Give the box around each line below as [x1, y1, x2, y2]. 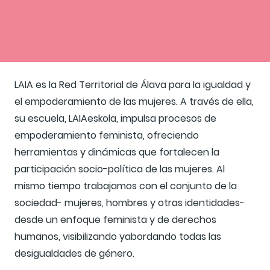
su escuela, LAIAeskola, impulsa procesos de [14, 111, 216, 126]
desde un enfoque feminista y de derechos [14, 213, 216, 227]
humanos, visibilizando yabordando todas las [14, 230, 221, 244]
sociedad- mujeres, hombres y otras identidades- [14, 196, 245, 210]
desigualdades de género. [14, 246, 134, 261]
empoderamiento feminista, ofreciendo [14, 128, 199, 143]
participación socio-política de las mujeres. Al [14, 162, 225, 177]
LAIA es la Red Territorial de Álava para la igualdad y [14, 78, 251, 92]
